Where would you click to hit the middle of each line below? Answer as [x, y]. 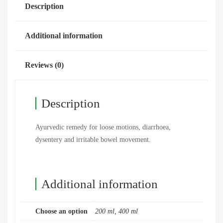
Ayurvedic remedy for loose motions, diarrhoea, [103, 127]
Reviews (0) [44, 65]
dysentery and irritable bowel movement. [93, 140]
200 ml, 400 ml [116, 212]
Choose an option [61, 212]
